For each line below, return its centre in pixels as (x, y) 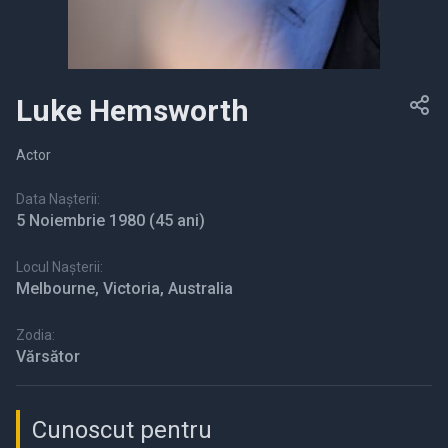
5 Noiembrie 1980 (82, 221)
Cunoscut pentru (122, 430)
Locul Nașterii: (59, 267)
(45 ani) (177, 221)
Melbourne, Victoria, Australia (124, 289)
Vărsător (48, 357)
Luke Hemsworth (132, 111)
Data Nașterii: (58, 199)
